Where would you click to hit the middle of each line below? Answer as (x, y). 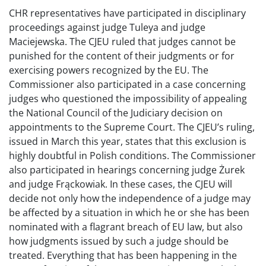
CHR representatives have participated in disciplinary (127, 13)
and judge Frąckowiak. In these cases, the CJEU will (121, 184)
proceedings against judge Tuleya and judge (107, 27)
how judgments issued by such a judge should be (119, 241)
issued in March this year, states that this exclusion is (128, 141)
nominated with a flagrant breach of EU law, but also (126, 227)
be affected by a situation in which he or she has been (129, 213)
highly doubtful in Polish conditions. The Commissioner (132, 156)
